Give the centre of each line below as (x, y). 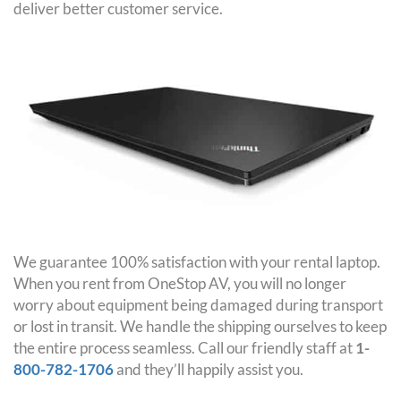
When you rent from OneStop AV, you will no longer (180, 283)
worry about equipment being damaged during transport (198, 304)
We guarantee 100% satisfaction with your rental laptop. (197, 261)
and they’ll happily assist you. (209, 369)
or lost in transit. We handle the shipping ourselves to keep (200, 326)
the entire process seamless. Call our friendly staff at (184, 347)
